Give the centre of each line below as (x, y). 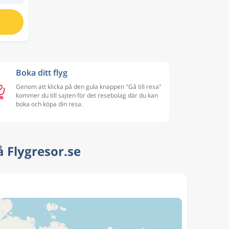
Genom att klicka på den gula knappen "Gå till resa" (89, 87)
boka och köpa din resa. (49, 104)
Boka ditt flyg (42, 73)
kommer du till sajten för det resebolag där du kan (87, 95)
